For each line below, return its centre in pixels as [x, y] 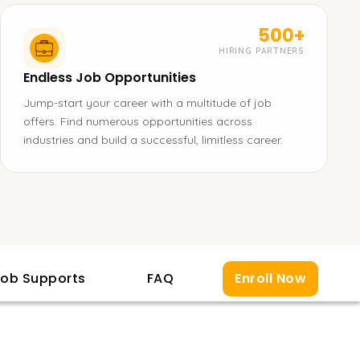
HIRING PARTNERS [262, 51]
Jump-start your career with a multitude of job [147, 103]
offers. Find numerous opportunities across [138, 121]
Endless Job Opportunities [110, 78]
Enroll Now [270, 278]
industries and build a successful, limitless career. [153, 140]
